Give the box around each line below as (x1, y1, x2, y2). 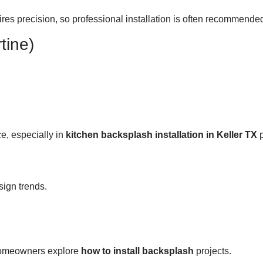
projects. (194, 246, 231, 257)
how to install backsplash (81, 246, 194, 257)
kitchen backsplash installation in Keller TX (66, 130, 257, 140)
